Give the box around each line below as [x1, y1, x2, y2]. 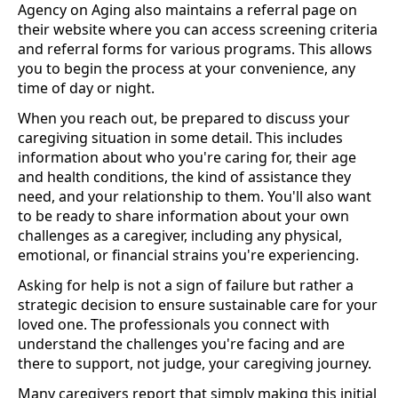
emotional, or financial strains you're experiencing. [18, 244, 359, 265]
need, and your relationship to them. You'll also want [18, 186, 371, 206]
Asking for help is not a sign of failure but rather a [18, 275, 354, 295]
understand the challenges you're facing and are [18, 333, 345, 354]
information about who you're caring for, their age [18, 147, 356, 167]
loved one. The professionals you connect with [18, 314, 330, 334]
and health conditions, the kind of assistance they [18, 166, 351, 187]
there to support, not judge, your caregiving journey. [18, 353, 371, 373]
